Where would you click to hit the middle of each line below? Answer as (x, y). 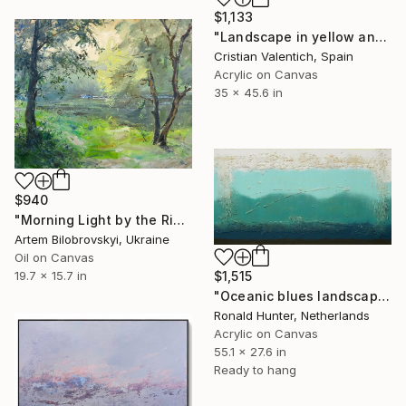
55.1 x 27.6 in (250, 351)
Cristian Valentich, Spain (284, 57)
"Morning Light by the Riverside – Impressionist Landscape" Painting (179, 219)
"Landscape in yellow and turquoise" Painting (381, 37)
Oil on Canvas (54, 257)
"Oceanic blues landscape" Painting (383, 295)
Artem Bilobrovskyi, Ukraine (92, 239)
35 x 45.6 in (248, 93)
